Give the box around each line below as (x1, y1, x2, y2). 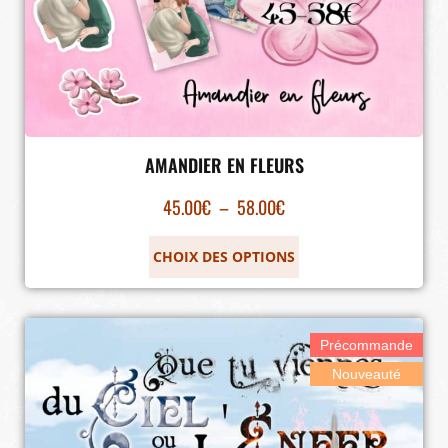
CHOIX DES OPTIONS (153, 246, 295, 266)
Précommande (320, 336, 413, 353)
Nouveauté (332, 365, 401, 382)
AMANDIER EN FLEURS (144, 151, 304, 178)
